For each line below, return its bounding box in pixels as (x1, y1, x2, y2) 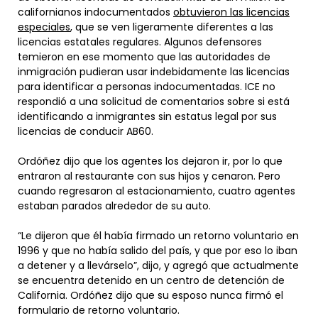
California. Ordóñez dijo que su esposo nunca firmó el (18, 288, 283, 303)
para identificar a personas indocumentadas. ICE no (18, 79, 275, 94)
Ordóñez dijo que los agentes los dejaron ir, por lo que (18, 154, 283, 169)
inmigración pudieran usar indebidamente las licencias (18, 65, 290, 79)
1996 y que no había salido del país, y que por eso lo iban (18, 243, 297, 258)
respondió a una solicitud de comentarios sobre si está (18, 94, 290, 109)
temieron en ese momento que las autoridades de (18, 50, 270, 65)
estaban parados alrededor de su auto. (18, 199, 214, 214)
